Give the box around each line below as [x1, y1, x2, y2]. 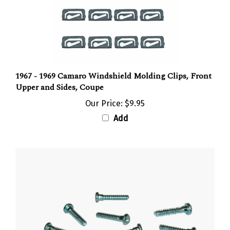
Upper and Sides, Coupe [15, 73, 104, 86]
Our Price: [85, 90, 123, 101]
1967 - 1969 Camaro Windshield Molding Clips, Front [15, 62, 212, 74]
